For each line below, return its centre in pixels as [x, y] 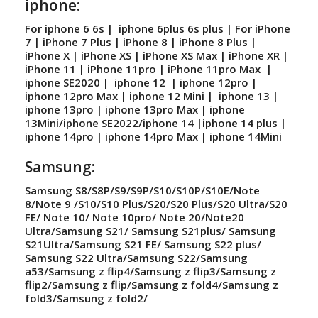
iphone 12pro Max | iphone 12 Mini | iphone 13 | [152, 95]
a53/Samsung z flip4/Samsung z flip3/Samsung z [150, 271]
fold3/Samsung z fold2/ [86, 298]
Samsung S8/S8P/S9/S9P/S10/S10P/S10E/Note [142, 190]
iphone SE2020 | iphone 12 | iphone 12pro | [142, 82]
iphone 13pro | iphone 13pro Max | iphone [135, 109]
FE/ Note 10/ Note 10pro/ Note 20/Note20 [135, 217]
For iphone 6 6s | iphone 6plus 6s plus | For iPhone [158, 28]
